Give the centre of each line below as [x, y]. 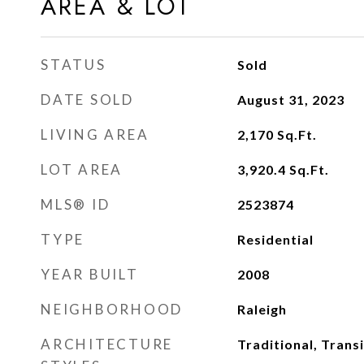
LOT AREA [82, 169]
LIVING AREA [95, 134]
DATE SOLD [87, 100]
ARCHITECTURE [107, 344]
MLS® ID [76, 204]
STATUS [74, 65]
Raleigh [262, 309]
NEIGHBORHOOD [112, 309]
